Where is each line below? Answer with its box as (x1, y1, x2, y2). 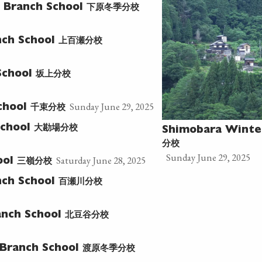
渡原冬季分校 (82, 243, 135, 253)
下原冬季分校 (86, 2, 139, 12)
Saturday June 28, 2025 (56, 154, 146, 167)
